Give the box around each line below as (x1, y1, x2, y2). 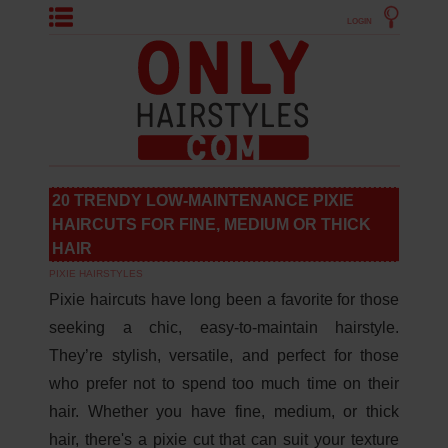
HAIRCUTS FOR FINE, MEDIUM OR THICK (52, 216, 371, 233)
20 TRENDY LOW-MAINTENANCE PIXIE (52, 192, 354, 209)
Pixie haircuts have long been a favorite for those (49, 291, 399, 308)
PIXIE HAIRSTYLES (49, 268, 143, 279)
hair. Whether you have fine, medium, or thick (49, 403, 399, 420)
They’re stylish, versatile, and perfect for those (49, 347, 399, 364)
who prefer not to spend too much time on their (49, 375, 399, 392)
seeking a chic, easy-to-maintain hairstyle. (49, 319, 399, 336)
